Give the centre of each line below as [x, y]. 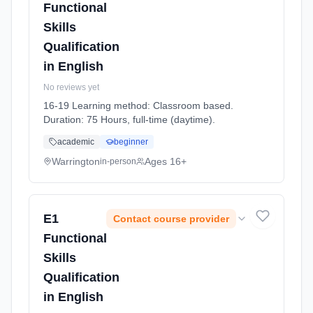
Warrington [76, 161]
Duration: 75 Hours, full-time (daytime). [129, 119]
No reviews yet [71, 87]
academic [76, 142]
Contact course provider [171, 219]
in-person [118, 161]
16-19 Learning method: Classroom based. [138, 105]
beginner [131, 142]
